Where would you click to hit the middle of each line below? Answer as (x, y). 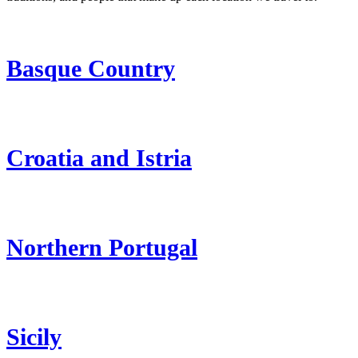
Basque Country (91, 69)
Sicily (34, 337)
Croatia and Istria (99, 158)
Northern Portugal (102, 248)
